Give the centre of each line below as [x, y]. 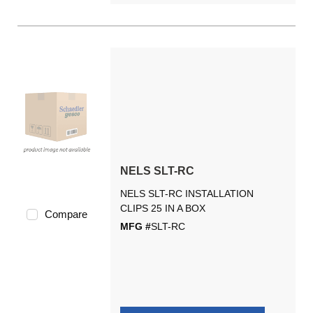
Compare [66, 214]
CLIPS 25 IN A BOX [162, 208]
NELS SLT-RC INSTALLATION [187, 194]
